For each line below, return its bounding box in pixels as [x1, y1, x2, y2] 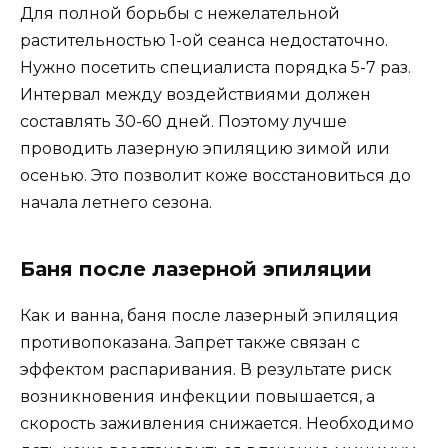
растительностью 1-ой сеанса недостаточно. [20, 30, 388, 50]
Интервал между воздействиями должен [20, 84, 371, 104]
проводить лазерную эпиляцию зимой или [20, 138, 390, 158]
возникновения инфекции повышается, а [20, 386, 375, 406]
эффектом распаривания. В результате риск [20, 359, 392, 379]
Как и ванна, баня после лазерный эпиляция [20, 305, 399, 325]
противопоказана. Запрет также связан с [20, 332, 360, 352]
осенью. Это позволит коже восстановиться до [20, 165, 411, 185]
